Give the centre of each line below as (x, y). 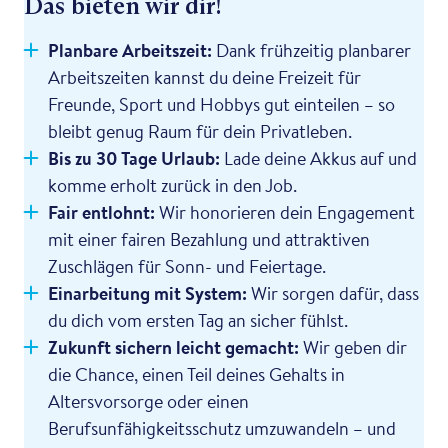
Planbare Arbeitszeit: (130, 49)
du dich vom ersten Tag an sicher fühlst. (198, 319)
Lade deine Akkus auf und (318, 157)
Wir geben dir (353, 346)
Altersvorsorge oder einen (148, 400)
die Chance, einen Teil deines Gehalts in (196, 373)
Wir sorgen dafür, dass (333, 292)
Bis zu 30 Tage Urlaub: (134, 157)
